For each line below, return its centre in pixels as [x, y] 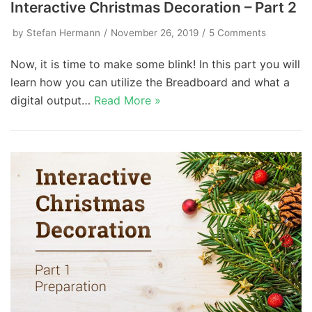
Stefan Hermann [63, 32]
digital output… [52, 100]
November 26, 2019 [155, 32]
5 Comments [237, 32]
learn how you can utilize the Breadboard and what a [150, 82]
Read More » [127, 100]
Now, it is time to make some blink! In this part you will [155, 64]
